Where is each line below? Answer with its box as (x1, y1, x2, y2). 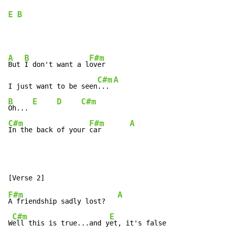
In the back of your (8, 126, 89, 134)
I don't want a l (24, 60, 89, 69)
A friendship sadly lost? (8, 197, 118, 206)
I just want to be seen (8, 82, 97, 91)
